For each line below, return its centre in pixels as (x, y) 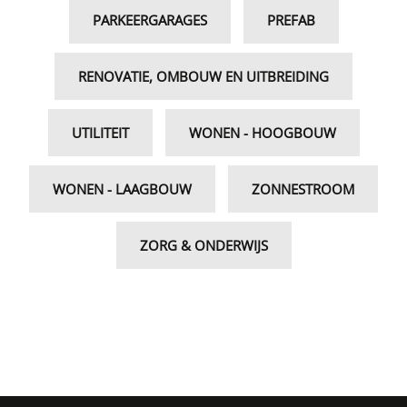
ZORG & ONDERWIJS (203, 246)
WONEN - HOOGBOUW (262, 133)
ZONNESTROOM (303, 189)
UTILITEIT (100, 133)
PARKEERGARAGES (149, 20)
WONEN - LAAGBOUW (122, 189)
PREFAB (291, 20)
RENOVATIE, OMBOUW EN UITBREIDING (203, 77)
